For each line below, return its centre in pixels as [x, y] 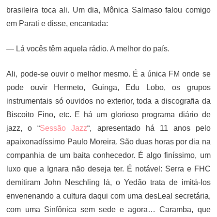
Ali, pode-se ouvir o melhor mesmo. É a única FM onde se [108, 74]
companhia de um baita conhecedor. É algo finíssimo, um [108, 155]
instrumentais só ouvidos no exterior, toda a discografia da [108, 101]
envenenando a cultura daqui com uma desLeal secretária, [108, 196]
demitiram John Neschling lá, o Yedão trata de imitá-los [108, 182]
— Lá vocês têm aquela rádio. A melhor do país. [88, 49]
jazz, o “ [23, 128]
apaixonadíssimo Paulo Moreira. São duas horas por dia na [108, 142]
